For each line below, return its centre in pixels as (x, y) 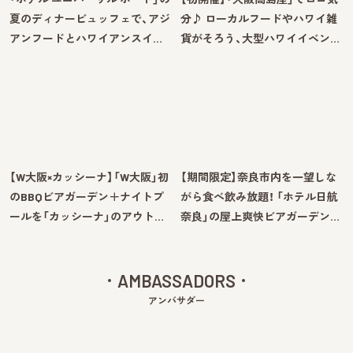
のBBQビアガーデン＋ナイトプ (87, 197)
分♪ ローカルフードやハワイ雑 (259, 19)
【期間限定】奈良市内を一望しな (258, 177)
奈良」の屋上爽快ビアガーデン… (260, 217)
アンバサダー (176, 301)
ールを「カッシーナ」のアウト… (87, 217)
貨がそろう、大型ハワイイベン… (260, 39)
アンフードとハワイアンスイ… (86, 39)
